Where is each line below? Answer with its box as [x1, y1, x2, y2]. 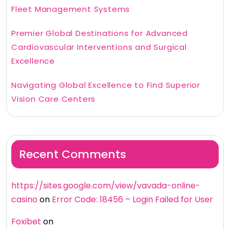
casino [11, 194, 37, 206]
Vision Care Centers [11, 93, 96, 105]
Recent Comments [19, 146, 126, 163]
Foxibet [11, 216, 41, 228]
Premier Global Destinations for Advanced [11, 28, 188, 39]
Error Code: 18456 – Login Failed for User [52, 194, 213, 206]
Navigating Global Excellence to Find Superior [11, 80, 200, 91]
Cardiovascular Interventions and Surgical [11, 42, 187, 53]
